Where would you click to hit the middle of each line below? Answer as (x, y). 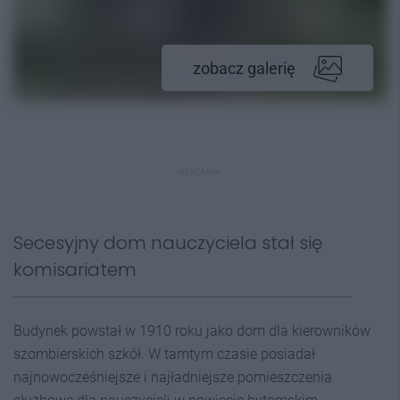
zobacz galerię (244, 68)
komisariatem (75, 270)
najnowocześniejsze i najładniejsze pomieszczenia (173, 377)
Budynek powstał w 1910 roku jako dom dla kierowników (192, 331)
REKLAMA (200, 172)
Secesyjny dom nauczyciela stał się (168, 243)
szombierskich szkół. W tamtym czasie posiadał (164, 354)
